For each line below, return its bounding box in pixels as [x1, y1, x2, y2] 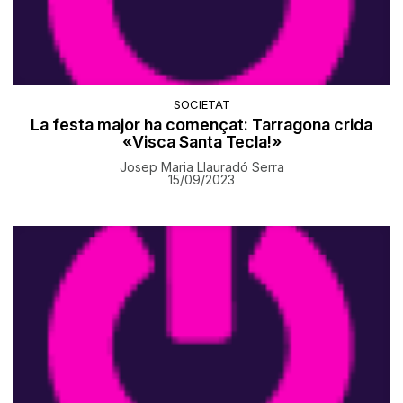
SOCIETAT [173, 97, 230, 112]
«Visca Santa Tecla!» [121, 132, 282, 152]
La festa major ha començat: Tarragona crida [31, 115, 372, 135]
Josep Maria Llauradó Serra [119, 159, 284, 175]
